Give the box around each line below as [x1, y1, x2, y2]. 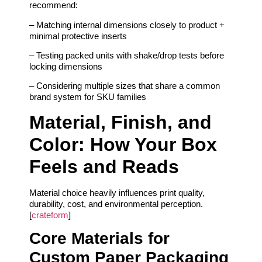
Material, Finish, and [29, 111, 212, 133]
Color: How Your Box [29, 133, 217, 155]
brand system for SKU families [29, 92, 146, 102]
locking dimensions [29, 61, 102, 72]
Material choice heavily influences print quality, [29, 187, 205, 198]
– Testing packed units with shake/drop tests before [29, 50, 224, 61]
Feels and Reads [29, 156, 179, 177]
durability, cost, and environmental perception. [29, 198, 203, 209]
